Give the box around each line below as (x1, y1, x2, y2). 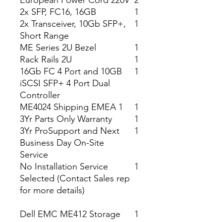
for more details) (20, 185, 85, 196)
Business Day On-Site (20, 137, 104, 148)
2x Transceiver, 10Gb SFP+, (20, 18, 126, 29)
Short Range (20, 30, 69, 41)
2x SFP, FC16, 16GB (20, 6, 96, 17)
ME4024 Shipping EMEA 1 (20, 102, 123, 112)
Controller (20, 90, 60, 101)
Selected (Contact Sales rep (20, 173, 130, 184)
